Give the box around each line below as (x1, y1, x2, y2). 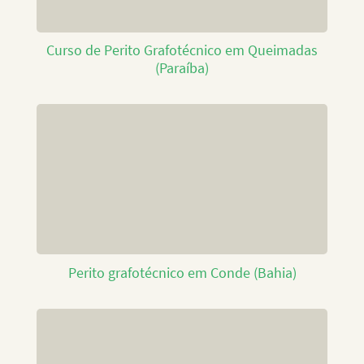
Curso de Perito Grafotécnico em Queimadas (46, 41, 318, 59)
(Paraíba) (155, 58, 209, 77)
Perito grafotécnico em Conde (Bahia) (67, 263, 297, 282)
